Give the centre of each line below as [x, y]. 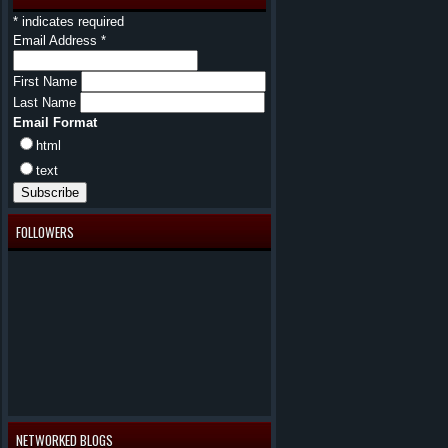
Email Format [55, 122]
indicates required [71, 21]
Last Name [46, 102]
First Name [47, 81]
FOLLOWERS [45, 232]
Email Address [57, 40]
